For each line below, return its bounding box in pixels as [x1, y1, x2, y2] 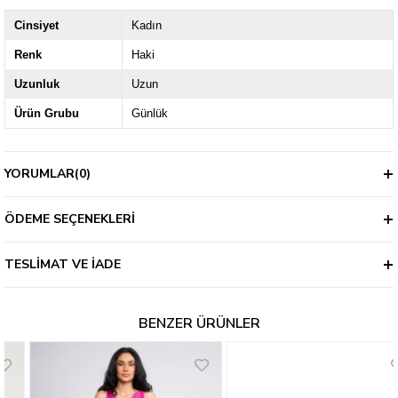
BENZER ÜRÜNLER [138, 314, 260, 334]
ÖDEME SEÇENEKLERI [4, 211, 135, 228]
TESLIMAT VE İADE [4, 256, 121, 274]
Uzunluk [14, 77, 60, 92]
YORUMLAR [4, 165, 75, 183]
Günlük [131, 107, 168, 121]
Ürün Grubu [14, 107, 79, 121]
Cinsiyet [14, 19, 59, 33]
